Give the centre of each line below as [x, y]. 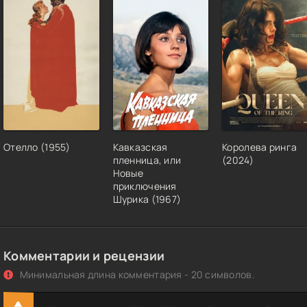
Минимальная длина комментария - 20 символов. [136, 275]
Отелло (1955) [37, 147]
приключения [145, 186]
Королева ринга [260, 147]
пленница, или [147, 160]
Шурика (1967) [147, 199]
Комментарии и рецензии [84, 256]
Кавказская [140, 147]
